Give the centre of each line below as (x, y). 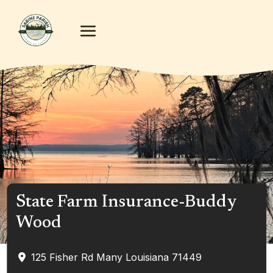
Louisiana (147, 257)
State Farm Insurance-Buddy (126, 203)
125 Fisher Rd (62, 257)
